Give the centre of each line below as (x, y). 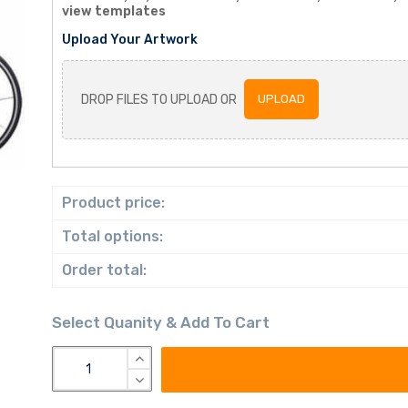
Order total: (104, 270)
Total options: (112, 237)
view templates (113, 12)
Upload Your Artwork (129, 40)
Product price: (113, 203)
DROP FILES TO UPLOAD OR (160, 100)
